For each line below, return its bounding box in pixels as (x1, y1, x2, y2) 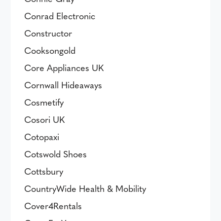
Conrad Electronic (24, 9, 96, 22)
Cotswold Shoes (24, 147, 87, 160)
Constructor (24, 27, 73, 39)
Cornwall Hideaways (24, 78, 103, 91)
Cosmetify (24, 96, 64, 108)
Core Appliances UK (24, 61, 104, 74)
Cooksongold (24, 44, 76, 56)
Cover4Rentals (24, 199, 82, 212)
